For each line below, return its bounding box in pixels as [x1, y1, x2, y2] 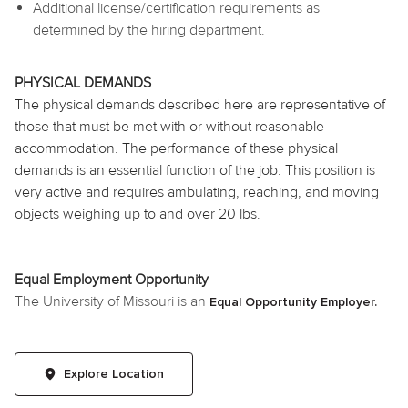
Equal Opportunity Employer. [209, 295, 377, 309]
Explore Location [64, 367, 164, 381]
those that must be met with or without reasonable [15, 117, 324, 136]
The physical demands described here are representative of [15, 95, 385, 114]
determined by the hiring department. [33, 20, 269, 39]
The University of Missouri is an [15, 291, 209, 311]
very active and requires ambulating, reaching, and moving [15, 182, 379, 201]
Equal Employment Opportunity [15, 270, 209, 289]
